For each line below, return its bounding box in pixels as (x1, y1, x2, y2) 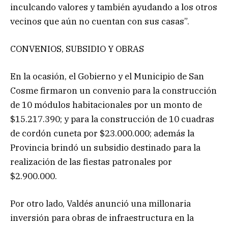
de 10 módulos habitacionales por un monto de (10, 99, 202, 110)
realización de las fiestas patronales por (10, 156, 172, 167)
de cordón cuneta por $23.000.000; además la (10, 127, 194, 139)
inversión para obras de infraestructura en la (10, 212, 194, 224)
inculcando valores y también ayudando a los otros (10, 1, 217, 13)
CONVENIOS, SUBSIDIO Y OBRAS (10, 43, 144, 54)
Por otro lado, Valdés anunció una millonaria (10, 198, 191, 210)
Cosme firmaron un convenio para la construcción (10, 84, 217, 96)
